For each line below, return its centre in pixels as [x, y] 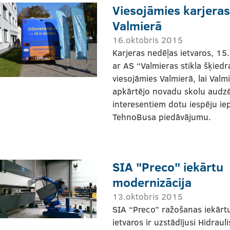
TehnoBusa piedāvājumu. [162, 117]
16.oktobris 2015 [148, 40]
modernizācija [152, 182]
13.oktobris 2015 [148, 196]
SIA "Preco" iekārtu [168, 166]
